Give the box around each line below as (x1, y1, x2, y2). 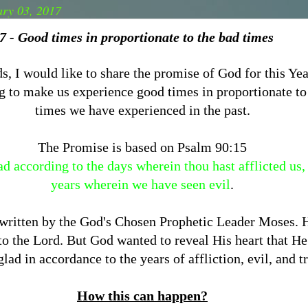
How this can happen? (77, 288, 208, 303)
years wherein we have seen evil (51, 177, 230, 192)
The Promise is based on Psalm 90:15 (38, 140, 247, 155)
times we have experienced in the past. (34, 102, 250, 118)
